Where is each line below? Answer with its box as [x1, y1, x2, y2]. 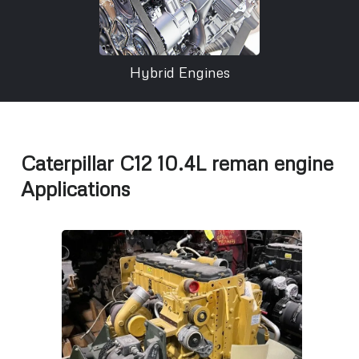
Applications [21, 176, 130, 202]
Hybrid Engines [129, 63, 230, 82]
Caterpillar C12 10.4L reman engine [21, 151, 333, 176]
